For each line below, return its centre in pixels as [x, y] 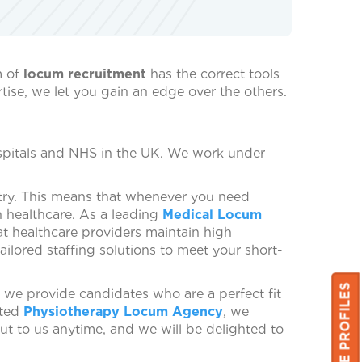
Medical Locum [212, 214]
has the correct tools [215, 74]
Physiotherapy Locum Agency [123, 311]
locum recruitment [87, 74]
